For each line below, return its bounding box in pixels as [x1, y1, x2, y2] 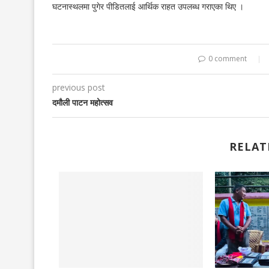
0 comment [208, 53, 247, 64]
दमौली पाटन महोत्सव [52, 97, 113, 108]
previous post [52, 82, 105, 93]
